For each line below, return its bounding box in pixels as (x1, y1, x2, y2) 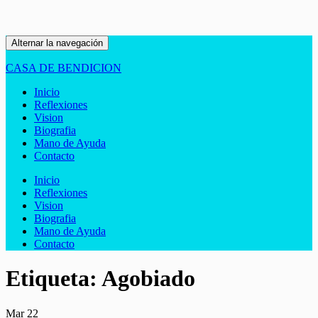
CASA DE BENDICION (6, 62, 121, 74)
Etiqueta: (6, 265, 102, 292)
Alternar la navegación (11, 38, 103, 48)
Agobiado (102, 265, 195, 292)
